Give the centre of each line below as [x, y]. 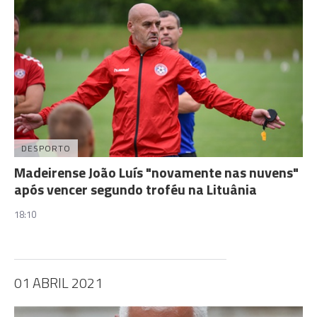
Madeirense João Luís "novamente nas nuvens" [156, 172]
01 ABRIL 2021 [58, 282]
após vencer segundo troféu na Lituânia [136, 189]
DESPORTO [46, 148]
